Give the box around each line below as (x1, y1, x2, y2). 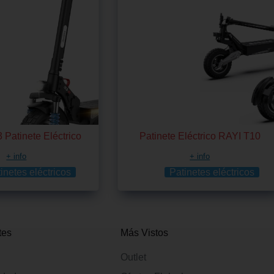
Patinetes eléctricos (169, 166, 255, 177)
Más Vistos (120, 228, 168, 238)
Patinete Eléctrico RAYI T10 (139, 130, 261, 141)
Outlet (120, 252, 146, 262)
